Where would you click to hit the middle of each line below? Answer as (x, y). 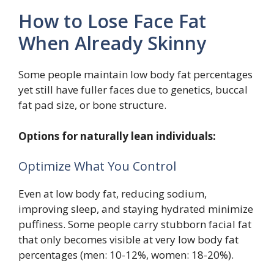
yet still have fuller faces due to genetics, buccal (133, 90)
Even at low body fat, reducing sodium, (113, 194)
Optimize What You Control (97, 166)
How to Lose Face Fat (112, 21)
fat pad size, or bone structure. (92, 105)
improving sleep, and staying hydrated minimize (136, 209)
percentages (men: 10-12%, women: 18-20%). (126, 255)
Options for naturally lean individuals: (117, 136)
